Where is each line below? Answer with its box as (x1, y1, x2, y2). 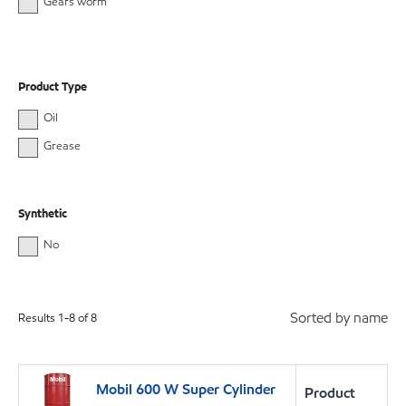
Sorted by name (290, 308, 388, 328)
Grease (43, 137, 81, 154)
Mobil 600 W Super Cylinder (96, 380, 275, 400)
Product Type (18, 79, 87, 96)
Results (18, 310, 58, 327)
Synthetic (18, 205, 67, 222)
